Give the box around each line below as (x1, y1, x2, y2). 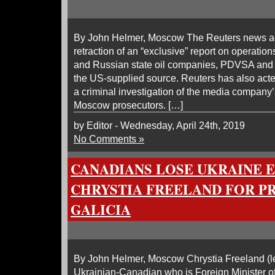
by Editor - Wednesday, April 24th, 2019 (74, 120, 245, 131)
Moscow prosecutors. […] (74, 99, 183, 110)
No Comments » (74, 133, 144, 144)
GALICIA (71, 199, 131, 220)
